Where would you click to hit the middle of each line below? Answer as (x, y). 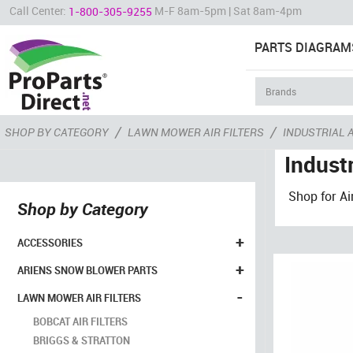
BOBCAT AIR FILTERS (80, 321)
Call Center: (39, 11)
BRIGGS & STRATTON (82, 340)
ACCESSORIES (50, 243)
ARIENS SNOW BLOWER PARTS (87, 270)
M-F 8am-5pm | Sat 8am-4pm (227, 11)
